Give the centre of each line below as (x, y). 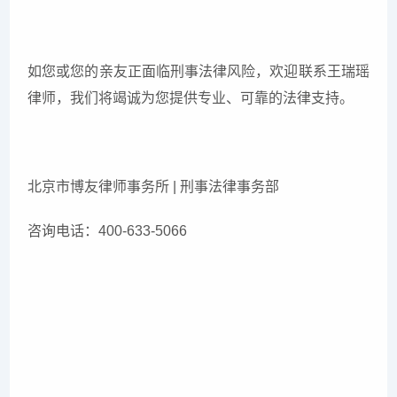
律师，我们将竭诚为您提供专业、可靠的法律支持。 (191, 98)
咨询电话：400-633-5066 (108, 231)
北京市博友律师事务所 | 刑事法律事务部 (154, 187)
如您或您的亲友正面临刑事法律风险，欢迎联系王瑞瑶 (198, 72)
